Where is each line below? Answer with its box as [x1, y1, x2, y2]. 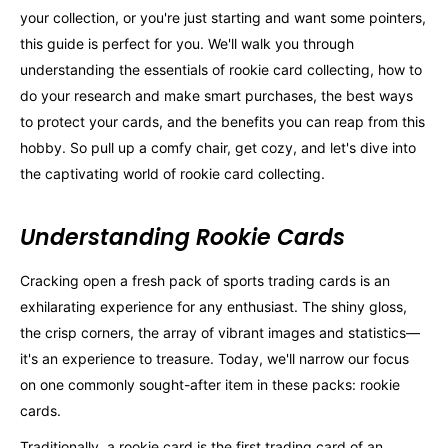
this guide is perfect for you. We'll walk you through [20, 34, 354, 52]
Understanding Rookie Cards [20, 221, 345, 253]
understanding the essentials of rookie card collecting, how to [20, 60, 422, 78]
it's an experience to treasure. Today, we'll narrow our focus [20, 349, 409, 367]
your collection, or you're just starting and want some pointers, [20, 8, 426, 26]
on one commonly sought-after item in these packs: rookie [20, 375, 400, 393]
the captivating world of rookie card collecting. [20, 164, 325, 182]
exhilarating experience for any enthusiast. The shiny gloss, [20, 297, 407, 315]
